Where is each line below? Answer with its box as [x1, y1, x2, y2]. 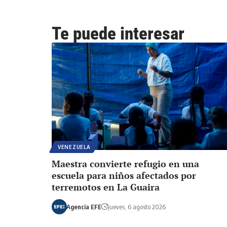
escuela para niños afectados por [52, 169, 196, 181]
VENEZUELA [58, 143, 91, 150]
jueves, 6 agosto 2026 [107, 202, 166, 211]
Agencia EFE [66, 202, 101, 211]
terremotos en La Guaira [52, 180, 160, 193]
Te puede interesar [52, 23, 184, 44]
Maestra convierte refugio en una [52, 157, 199, 170]
